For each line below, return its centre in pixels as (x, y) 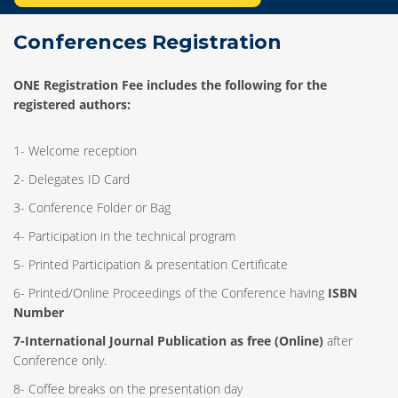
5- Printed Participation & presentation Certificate (151, 264)
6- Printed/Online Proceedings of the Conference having (171, 293)
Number (39, 312)
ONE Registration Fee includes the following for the (170, 85)
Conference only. (60, 360)
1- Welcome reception (75, 151)
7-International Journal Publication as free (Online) (168, 341)
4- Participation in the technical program (124, 236)
